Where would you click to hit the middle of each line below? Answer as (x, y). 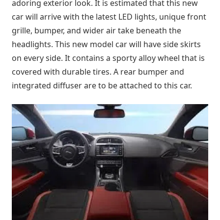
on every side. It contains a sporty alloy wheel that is (108, 58)
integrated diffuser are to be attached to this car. (102, 85)
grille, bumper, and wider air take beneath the (96, 30)
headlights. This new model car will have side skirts (106, 44)
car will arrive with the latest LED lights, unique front (109, 16)
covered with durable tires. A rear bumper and (98, 71)
